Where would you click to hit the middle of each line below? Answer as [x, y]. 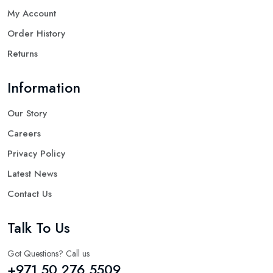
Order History [36, 34]
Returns [23, 54]
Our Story [27, 114]
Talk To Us [39, 228]
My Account [32, 14]
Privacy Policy [36, 154]
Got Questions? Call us [48, 254]
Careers [24, 134]
